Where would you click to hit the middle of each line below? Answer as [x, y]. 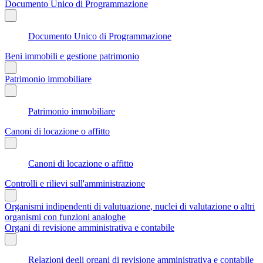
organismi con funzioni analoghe [65, 217]
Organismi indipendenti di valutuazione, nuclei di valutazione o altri [130, 206]
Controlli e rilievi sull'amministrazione [75, 183]
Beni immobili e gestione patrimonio [72, 56]
